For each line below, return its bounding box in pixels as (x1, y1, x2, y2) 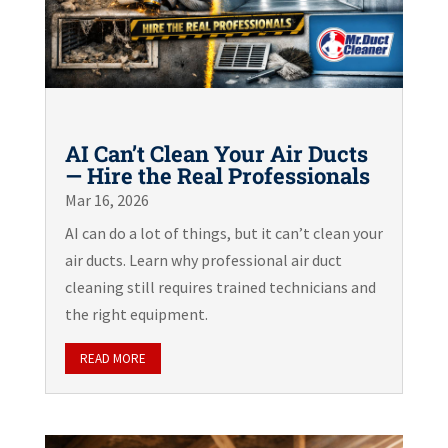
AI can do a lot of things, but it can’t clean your (64, 222, 383, 243)
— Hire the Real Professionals (64, 160, 370, 190)
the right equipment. (64, 303, 208, 324)
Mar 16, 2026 (64, 189, 149, 210)
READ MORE (79, 349, 146, 367)
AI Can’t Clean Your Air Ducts (64, 138, 368, 168)
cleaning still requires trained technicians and (64, 276, 376, 297)
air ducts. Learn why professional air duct (64, 249, 342, 270)
